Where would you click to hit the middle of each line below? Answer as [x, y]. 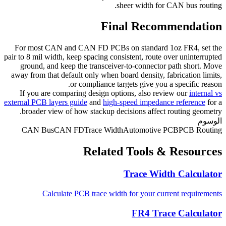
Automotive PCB [151, 130]
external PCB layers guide [46, 102]
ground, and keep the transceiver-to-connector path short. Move [121, 66]
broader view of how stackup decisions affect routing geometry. [122, 111]
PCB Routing [200, 130]
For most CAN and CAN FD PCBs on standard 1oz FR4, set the [118, 48]
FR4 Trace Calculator [177, 213]
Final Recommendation [161, 26]
